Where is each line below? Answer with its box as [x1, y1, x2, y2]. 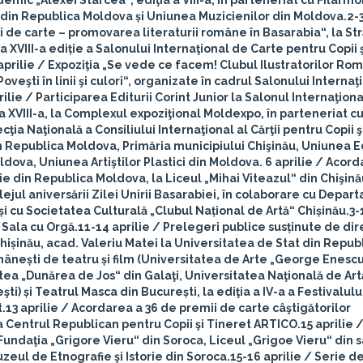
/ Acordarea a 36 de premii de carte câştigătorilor [58, 301, 351, 314]
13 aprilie [6, 301, 58, 314]
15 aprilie [301, 318, 353, 331]
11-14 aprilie [78, 220, 150, 233]
